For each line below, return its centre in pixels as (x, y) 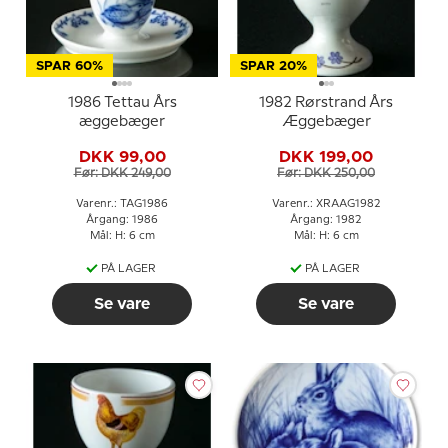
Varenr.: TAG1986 (122, 203)
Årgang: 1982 (326, 219)
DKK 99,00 (122, 157)
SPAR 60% (69, 66)
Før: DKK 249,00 (122, 173)
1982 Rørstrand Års (326, 102)
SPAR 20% (273, 66)
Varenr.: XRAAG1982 (326, 203)
